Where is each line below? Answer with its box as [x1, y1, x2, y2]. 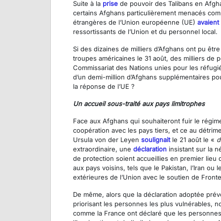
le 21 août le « [170, 136, 217, 144]
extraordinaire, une [73, 145, 133, 153]
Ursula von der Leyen [73, 136, 141, 144]
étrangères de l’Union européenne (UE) [73, 18, 197, 27]
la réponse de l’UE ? [73, 82, 135, 91]
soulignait [141, 136, 170, 144]
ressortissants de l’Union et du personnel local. [73, 28, 218, 36]
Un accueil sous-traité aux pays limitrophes [73, 100, 205, 108]
